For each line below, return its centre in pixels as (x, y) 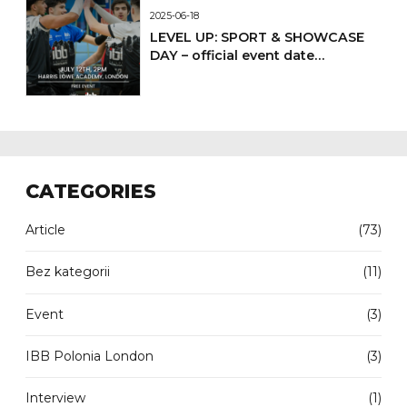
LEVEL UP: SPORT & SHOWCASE (258, 38)
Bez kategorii (68, 272)
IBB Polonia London (89, 357)
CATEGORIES (91, 191)
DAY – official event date (233, 56)
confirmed (185, 74)
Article (45, 229)
